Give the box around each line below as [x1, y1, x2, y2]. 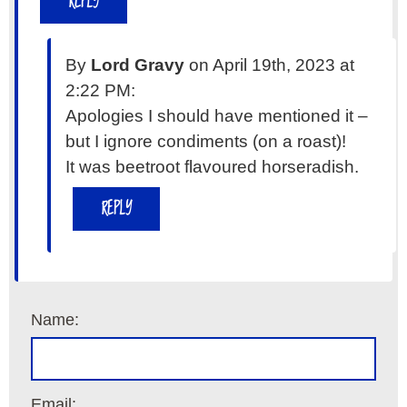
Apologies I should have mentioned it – [65, 106, 368, 126]
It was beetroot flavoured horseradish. [65, 157, 359, 177]
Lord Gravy [91, 55, 184, 75]
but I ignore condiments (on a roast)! [65, 132, 346, 152]
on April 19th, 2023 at [184, 55, 354, 75]
